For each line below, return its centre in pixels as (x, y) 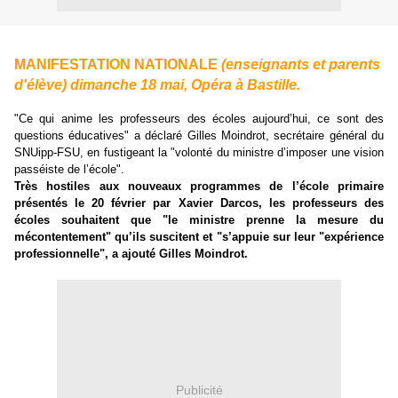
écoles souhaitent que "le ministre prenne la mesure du (199, 219)
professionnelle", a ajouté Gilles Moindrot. (131, 253)
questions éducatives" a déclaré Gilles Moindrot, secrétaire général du (199, 135)
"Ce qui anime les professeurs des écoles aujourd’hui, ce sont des (199, 118)
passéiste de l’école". (69, 169)
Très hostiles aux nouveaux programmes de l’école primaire (199, 186)
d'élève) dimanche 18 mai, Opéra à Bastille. (157, 85)
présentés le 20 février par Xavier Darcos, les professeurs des (199, 203)
